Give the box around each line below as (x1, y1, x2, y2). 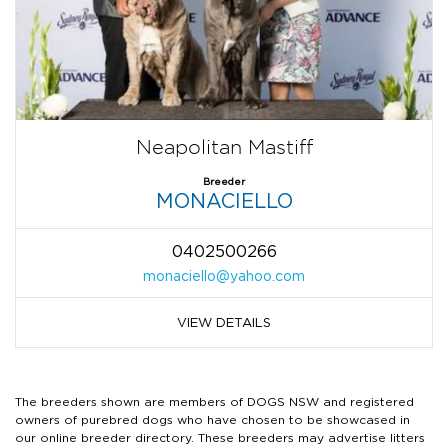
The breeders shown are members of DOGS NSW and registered (15, 394, 414, 408)
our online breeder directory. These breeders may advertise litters (15, 430, 425, 444)
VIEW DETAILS (177, 314, 271, 329)
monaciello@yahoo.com (143, 267, 305, 283)
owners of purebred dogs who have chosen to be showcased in (15, 412, 410, 426)
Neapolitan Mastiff (135, 135, 313, 158)
